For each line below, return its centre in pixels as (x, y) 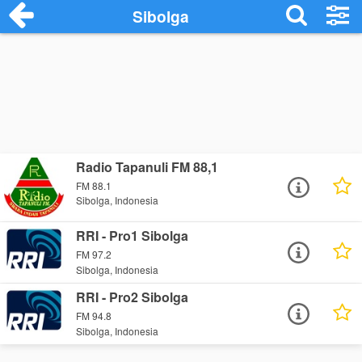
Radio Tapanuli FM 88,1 (147, 167)
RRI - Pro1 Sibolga (133, 236)
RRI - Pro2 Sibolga (133, 297)
